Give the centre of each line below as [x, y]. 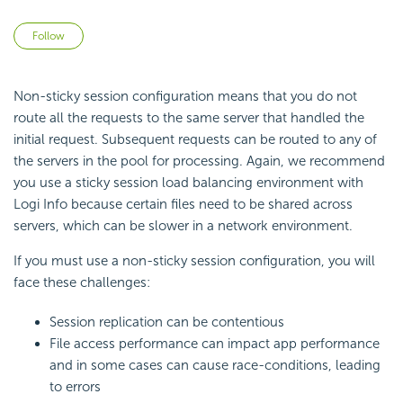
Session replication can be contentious [167, 322]
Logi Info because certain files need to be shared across [183, 205]
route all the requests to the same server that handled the [189, 118]
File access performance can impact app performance [215, 344]
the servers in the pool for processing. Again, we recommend [199, 161]
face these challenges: [82, 283]
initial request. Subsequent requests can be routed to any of [195, 140]
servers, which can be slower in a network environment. [183, 226]
